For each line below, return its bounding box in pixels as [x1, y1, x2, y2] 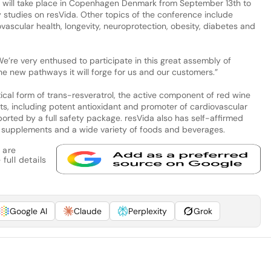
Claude [73, 205, 102, 217]
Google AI [9, 205, 47, 217]
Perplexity [128, 205, 167, 217]
